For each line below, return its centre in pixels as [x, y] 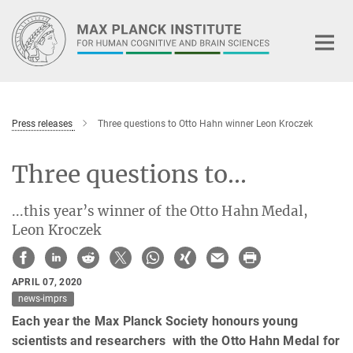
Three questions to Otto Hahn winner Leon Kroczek [205, 123]
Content [26, 36]
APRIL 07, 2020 [47, 282]
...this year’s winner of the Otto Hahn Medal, [160, 211]
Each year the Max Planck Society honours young [155, 321]
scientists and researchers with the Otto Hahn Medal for [176, 341]
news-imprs [43, 299]
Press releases [42, 123]
